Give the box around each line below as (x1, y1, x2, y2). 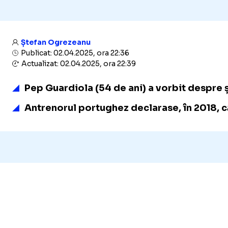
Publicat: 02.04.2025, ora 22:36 (19, 48, 129, 58)
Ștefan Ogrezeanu (21, 38, 91, 47)
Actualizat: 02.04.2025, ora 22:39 (20, 59, 136, 68)
